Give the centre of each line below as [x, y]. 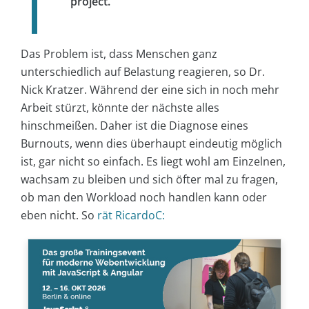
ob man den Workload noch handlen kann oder [144, 197]
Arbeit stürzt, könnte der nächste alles [120, 107]
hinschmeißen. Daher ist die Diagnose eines [134, 125]
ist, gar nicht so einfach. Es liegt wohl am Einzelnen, [153, 161]
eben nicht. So [59, 215]
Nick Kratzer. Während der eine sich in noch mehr [150, 89]
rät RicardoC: [131, 215]
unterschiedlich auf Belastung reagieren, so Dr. [143, 71]
